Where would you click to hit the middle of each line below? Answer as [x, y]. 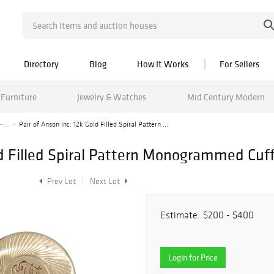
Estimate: [180, 215]
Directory [41, 64]
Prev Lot [61, 181]
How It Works [163, 64]
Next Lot [106, 181]
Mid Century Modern [226, 97]
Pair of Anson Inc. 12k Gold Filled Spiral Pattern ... [94, 124]
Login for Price [193, 257]
